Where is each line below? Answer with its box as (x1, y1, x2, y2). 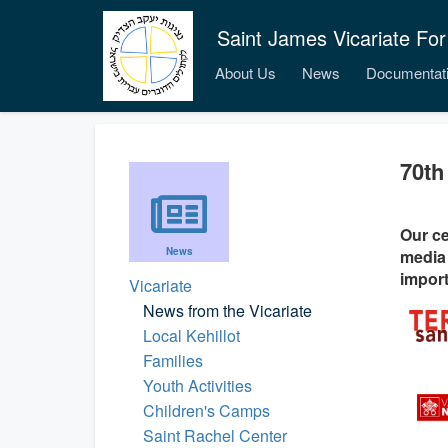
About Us (215, 62, 276, 83)
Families (143, 349, 203, 372)
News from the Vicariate (143, 299, 312, 322)
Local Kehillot (143, 324, 240, 347)
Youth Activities (143, 374, 252, 397)
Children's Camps (143, 399, 270, 422)
